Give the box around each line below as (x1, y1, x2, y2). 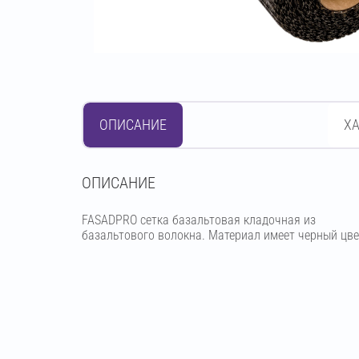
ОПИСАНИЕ (99, 116, 167, 133)
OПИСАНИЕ (82, 173, 155, 192)
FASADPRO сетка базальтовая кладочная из (82, 212, 316, 228)
